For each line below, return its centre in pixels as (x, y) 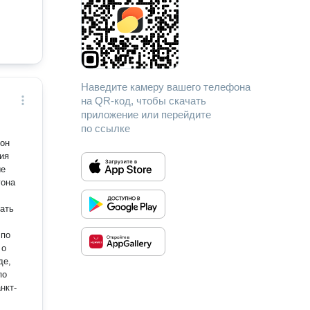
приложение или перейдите (146, 115)
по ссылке (106, 128)
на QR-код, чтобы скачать (144, 101)
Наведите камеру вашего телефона (166, 87)
